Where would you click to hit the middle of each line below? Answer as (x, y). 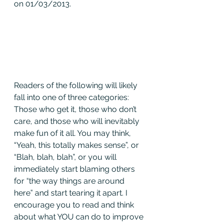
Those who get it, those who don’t (76, 109)
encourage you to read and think (75, 205)
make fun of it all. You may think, (73, 133)
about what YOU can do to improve (80, 217)
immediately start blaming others (75, 169)
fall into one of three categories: (72, 97)
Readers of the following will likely (77, 85)
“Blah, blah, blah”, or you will (66, 157)
